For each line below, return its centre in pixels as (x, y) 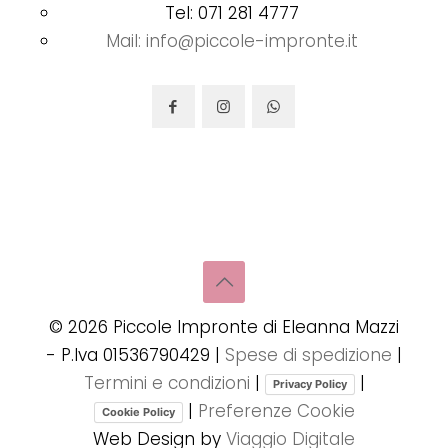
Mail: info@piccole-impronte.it (231, 41)
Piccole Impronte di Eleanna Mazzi (253, 327)
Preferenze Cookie (276, 411)
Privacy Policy (309, 384)
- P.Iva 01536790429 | (135, 355)
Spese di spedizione (308, 355)
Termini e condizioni (166, 383)
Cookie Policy (138, 412)
